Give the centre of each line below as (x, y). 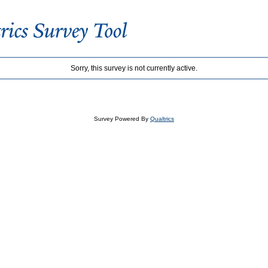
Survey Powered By (122, 119)
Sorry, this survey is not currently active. (134, 68)
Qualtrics (162, 119)
